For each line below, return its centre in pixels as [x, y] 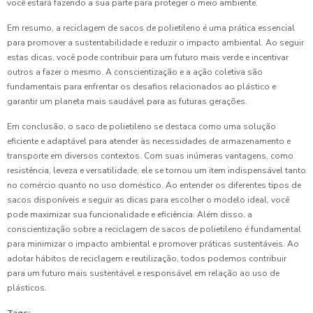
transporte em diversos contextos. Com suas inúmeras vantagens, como [150, 156]
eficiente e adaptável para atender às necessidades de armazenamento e [149, 141]
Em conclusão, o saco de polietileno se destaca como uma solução [141, 126]
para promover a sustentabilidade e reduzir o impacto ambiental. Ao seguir [155, 43]
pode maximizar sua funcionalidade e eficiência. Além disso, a [130, 214]
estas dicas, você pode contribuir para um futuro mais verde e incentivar [148, 57]
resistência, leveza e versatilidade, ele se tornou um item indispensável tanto [156, 170]
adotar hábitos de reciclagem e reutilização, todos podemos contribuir [147, 259]
